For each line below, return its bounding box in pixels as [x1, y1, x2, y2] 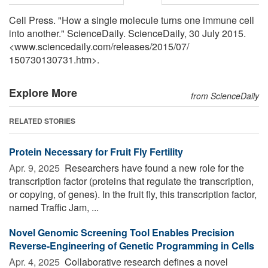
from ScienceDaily [191, 89, 259, 102]
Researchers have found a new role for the [62, 160, 244, 175]
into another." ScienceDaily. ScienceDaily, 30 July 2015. [9, 26, 246, 40]
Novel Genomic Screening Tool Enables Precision [9, 225, 234, 239]
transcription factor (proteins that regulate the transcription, [9, 173, 254, 188]
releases [113, 39, 150, 53]
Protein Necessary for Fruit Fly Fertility [9, 144, 183, 159]
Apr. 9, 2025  [9, 160, 62, 175]
